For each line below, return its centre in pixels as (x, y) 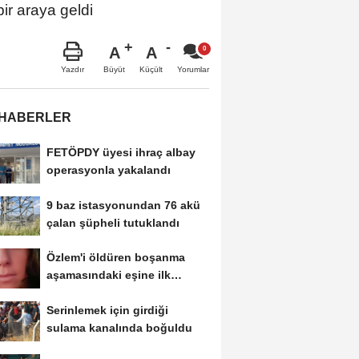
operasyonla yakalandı (108, 169)
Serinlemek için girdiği (107, 311)
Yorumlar (193, 69)
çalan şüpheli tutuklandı (113, 222)
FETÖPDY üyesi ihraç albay (121, 152)
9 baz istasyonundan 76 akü (123, 205)
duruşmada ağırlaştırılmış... (120, 293)
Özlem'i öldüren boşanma (115, 258)
